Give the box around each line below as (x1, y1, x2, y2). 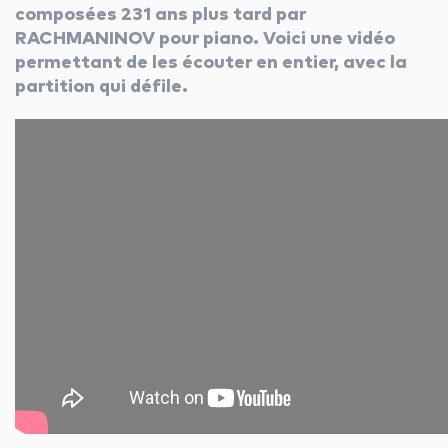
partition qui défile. (15, 78, 188, 96)
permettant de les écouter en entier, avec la (15, 54, 407, 72)
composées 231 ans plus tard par (15, 6, 306, 24)
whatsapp (276, 123, 357, 140)
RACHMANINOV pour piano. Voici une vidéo (15, 30, 395, 48)
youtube (211, 63, 278, 80)
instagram (138, 123, 220, 140)
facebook (90, 63, 165, 80)
